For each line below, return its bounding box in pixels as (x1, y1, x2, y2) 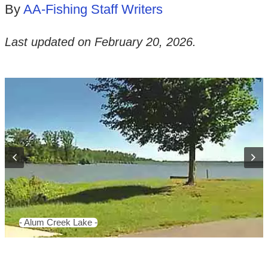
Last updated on (4, 35, 95, 48)
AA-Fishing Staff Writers (23, 2, 163, 17)
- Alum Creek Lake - (19, 217, 98, 227)
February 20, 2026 (94, 35, 193, 48)
